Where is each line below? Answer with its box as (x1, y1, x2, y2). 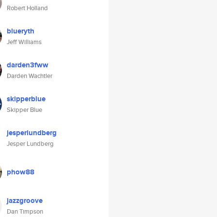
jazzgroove (7, 195, 43, 206)
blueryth (7, 26, 34, 36)
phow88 (7, 167, 34, 177)
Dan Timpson (7, 207, 43, 216)
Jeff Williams (7, 37, 42, 46)
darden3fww (7, 60, 48, 70)
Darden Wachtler (7, 71, 52, 80)
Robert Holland (7, 3, 48, 13)
